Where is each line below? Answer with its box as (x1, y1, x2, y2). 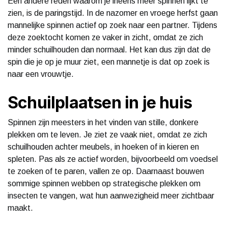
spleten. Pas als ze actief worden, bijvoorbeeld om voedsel (8, 154, 218, 163)
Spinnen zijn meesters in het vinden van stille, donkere (8, 118, 198, 127)
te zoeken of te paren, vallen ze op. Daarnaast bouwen (8, 166, 204, 176)
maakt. (8, 203, 33, 212)
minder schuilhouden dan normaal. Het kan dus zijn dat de (8, 45, 211, 54)
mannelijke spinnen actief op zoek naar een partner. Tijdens (8, 20, 217, 30)
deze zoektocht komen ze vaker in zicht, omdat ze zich (8, 33, 203, 42)
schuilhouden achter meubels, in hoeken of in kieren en (8, 142, 199, 151)
